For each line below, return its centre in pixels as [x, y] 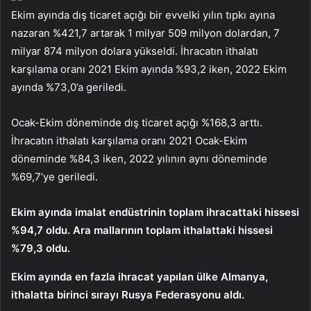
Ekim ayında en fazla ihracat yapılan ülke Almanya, [140, 276]
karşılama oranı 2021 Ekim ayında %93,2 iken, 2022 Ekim [149, 69]
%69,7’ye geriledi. [54, 176]
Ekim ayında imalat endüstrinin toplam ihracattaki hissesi [155, 212]
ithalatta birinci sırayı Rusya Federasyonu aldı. [128, 294]
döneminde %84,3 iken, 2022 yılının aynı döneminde [139, 158]
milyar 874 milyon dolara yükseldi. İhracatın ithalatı [135, 51]
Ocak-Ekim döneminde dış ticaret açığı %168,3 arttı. [137, 122]
